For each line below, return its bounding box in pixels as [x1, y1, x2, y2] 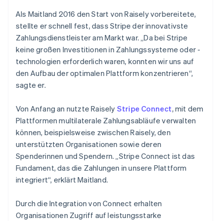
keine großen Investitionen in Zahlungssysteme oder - [16, 44, 201, 54]
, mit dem [172, 103, 204, 113]
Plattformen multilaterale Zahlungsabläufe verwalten [16, 115, 196, 125]
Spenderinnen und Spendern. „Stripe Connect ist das [16, 150, 195, 161]
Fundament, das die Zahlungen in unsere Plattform [16, 162, 187, 173]
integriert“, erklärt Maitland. [16, 174, 108, 184]
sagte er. [16, 79, 46, 90]
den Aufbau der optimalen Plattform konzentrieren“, [16, 68, 193, 78]
